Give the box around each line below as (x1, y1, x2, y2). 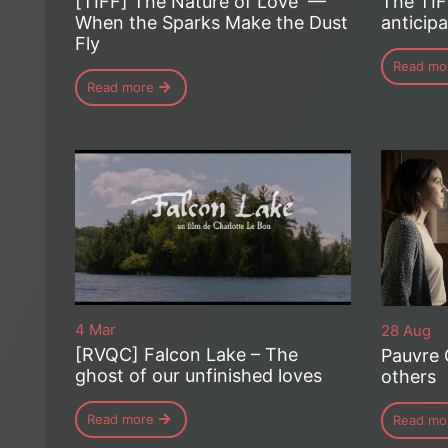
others (380, 365, 436, 387)
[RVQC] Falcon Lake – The (75, 344, 298, 366)
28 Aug (380, 320, 431, 340)
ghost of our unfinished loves (75, 365, 322, 387)
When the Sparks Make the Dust (75, 12, 348, 34)
